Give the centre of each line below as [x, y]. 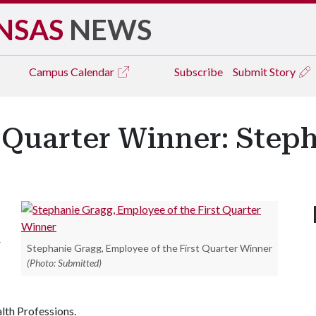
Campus [50, 72]
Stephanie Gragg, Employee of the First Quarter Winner [150, 248]
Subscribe [199, 72]
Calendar [93, 72]
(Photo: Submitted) [64, 263]
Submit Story [265, 72]
